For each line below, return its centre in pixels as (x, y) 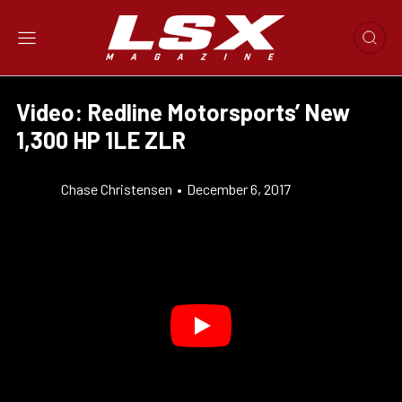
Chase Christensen (117, 189)
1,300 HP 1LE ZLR (101, 140)
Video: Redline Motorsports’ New (183, 112)
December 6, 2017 (239, 189)
